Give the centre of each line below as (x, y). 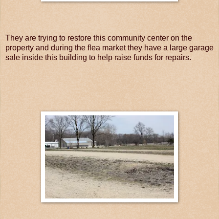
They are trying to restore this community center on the (99, 38)
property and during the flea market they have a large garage (109, 47)
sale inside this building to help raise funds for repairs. (98, 57)
